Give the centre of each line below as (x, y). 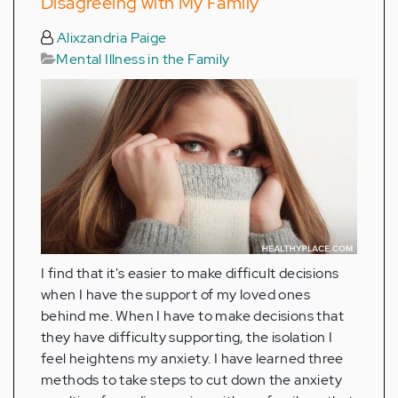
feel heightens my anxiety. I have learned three (192, 359)
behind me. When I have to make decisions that (192, 316)
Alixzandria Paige (110, 37)
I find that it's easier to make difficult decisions (190, 274)
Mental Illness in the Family (143, 59)
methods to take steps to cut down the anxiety (191, 380)
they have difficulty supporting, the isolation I (187, 338)
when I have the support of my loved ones (175, 295)
